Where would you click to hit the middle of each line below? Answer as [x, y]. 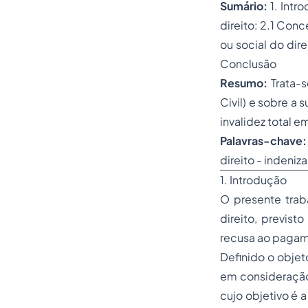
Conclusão [248, 64]
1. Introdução [253, 180]
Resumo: [244, 83]
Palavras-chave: [263, 141]
